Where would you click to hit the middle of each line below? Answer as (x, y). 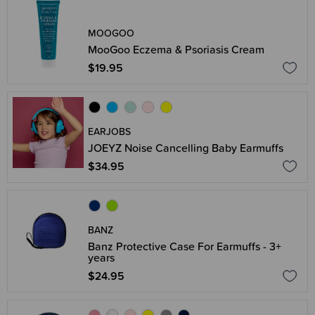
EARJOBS (109, 131)
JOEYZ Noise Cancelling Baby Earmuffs (186, 148)
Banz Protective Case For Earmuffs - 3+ (185, 246)
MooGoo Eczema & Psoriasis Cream (176, 49)
